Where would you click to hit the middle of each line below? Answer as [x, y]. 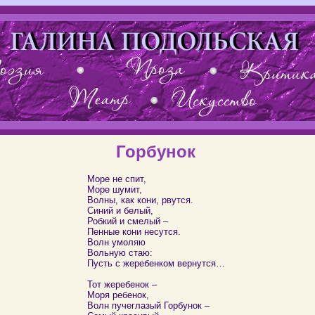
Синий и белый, [120, 211]
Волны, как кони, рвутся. [140, 200]
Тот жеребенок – [122, 284]
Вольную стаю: [120, 253]
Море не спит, [116, 179]
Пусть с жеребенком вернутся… [156, 263]
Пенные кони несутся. [134, 232]
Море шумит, [114, 189]
